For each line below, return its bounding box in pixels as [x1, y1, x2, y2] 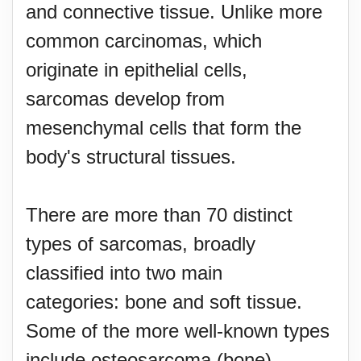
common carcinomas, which [26, 30, 262, 52]
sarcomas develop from [26, 88, 225, 110]
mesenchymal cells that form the [26, 117, 301, 139]
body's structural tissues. [26, 146, 236, 168]
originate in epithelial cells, [26, 59, 247, 81]
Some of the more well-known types [26, 320, 330, 342]
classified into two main [26, 262, 222, 284]
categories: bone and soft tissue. [26, 291, 302, 313]
